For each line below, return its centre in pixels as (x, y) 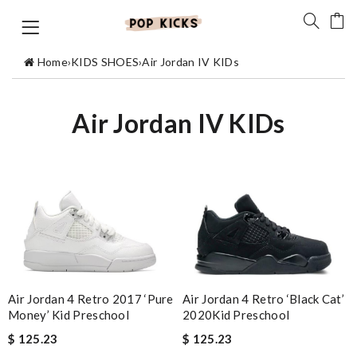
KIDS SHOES (105, 62)
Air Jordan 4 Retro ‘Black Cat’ (264, 299)
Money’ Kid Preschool (69, 315)
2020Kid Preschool (236, 315)
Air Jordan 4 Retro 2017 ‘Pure (91, 299)
